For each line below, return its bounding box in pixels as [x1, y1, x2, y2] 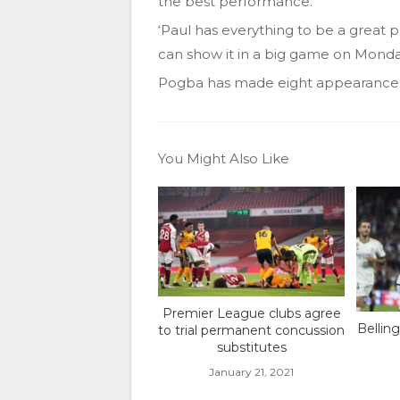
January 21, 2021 [209, 364, 295, 379]
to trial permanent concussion [158, 321, 346, 338]
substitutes [216, 338, 287, 355]
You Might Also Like [158, 150, 289, 168]
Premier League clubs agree [162, 304, 341, 321]
